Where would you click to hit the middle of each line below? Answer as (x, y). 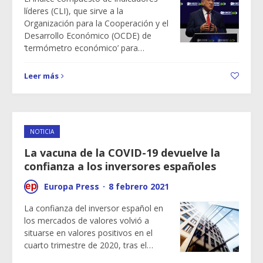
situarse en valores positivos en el (88, 233)
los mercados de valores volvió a (87, 220)
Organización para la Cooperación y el (96, 23)
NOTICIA (42, 131)
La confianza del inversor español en (94, 208)
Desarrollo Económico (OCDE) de (88, 36)
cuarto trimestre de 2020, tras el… (89, 245)
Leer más (41, 76)
